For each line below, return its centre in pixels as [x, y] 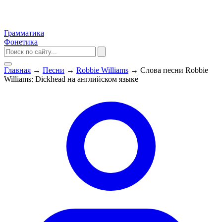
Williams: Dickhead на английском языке [71, 79]
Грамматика [24, 33]
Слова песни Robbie [174, 70]
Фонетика [21, 42]
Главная [17, 70]
